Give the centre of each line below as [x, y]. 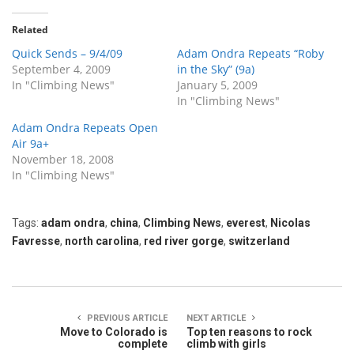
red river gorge [184, 241]
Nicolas [290, 223]
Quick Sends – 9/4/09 [67, 53]
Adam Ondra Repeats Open [85, 128]
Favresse [36, 241]
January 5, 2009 [217, 85]
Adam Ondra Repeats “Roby [250, 53]
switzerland [259, 241]
